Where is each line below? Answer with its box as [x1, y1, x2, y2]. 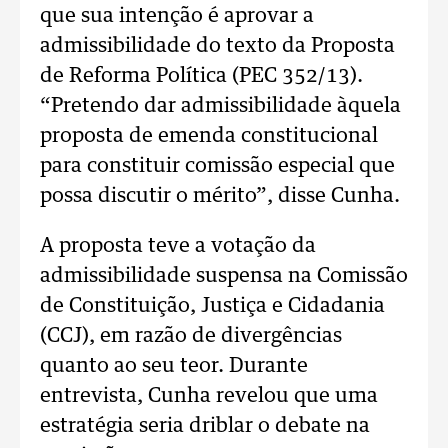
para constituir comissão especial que [40, 156, 395, 176]
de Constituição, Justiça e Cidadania [40, 296, 385, 316]
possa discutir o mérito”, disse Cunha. [40, 186, 400, 206]
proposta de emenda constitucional [40, 126, 378, 146]
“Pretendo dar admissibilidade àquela [40, 96, 401, 116]
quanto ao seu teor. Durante [40, 356, 308, 376]
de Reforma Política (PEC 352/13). [40, 66, 363, 86]
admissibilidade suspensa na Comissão [40, 266, 408, 286]
